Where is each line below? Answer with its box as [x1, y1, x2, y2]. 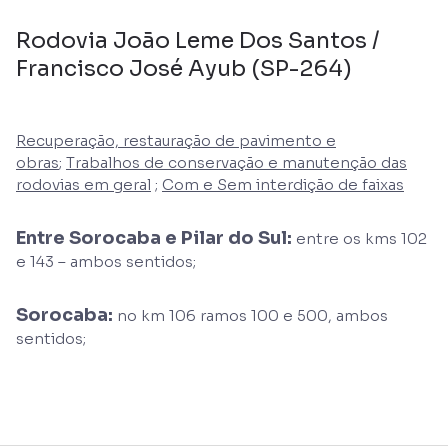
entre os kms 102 [292, 228, 427, 248]
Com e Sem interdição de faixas [162, 174, 404, 194]
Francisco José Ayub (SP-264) [16, 54, 352, 82]
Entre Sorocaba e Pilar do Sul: [16, 226, 292, 249]
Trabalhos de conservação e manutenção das [66, 152, 407, 172]
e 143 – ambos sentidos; [16, 251, 196, 271]
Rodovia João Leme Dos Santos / [16, 26, 380, 54]
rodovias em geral [16, 174, 151, 194]
